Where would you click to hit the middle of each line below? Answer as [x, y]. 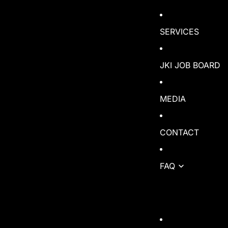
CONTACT [179, 132]
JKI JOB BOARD [190, 65]
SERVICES [179, 31]
